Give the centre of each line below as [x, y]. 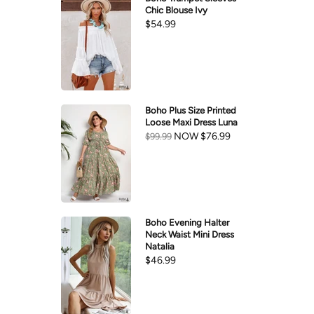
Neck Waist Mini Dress [190, 235]
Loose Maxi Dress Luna [191, 123]
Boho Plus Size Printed [191, 111]
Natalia [160, 247]
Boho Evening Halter [187, 223]
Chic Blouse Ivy [176, 11]
